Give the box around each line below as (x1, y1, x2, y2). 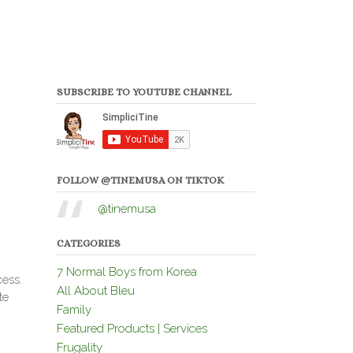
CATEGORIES (56, 236, 121, 249)
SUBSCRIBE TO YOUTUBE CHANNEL (56, 85, 231, 98)
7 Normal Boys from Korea (56, 264, 197, 279)
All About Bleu (56, 283, 135, 298)
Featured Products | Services (56, 321, 207, 336)
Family (56, 302, 91, 317)
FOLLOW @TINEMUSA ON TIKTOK (56, 173, 224, 186)
